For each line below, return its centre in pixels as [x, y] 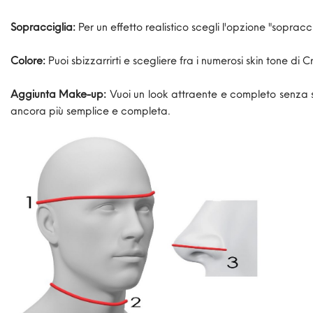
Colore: [28, 60]
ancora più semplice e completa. [90, 111]
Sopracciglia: [43, 27]
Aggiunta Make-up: [59, 94]
